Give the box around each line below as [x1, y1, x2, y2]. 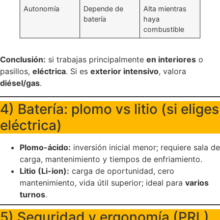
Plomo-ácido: [20, 142, 71, 152]
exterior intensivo [90, 66, 159, 77]
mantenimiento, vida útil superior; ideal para [20, 177, 185, 188]
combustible [143, 25, 185, 34]
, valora [159, 66, 186, 77]
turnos [20, 189, 45, 199]
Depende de [83, 4, 124, 13]
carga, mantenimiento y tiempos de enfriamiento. [20, 154, 202, 164]
